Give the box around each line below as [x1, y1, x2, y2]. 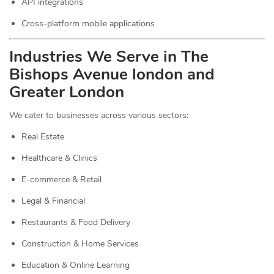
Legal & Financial [21, 195, 85, 207]
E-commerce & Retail [21, 174, 102, 185]
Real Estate [21, 131, 64, 143]
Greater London [9, 81, 124, 103]
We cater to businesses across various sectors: [9, 109, 188, 121]
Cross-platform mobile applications [21, 18, 155, 29]
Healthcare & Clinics [21, 152, 97, 164]
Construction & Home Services [21, 238, 139, 250]
